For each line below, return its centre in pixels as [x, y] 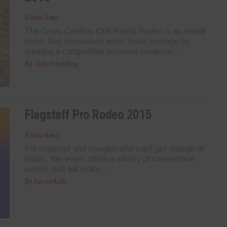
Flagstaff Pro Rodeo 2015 [88, 114]
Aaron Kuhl [50, 181]
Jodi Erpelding [56, 64]
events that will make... [67, 169]
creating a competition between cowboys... [102, 51]
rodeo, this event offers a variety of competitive [110, 159]
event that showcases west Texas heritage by [107, 41]
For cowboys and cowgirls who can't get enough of [115, 148]
